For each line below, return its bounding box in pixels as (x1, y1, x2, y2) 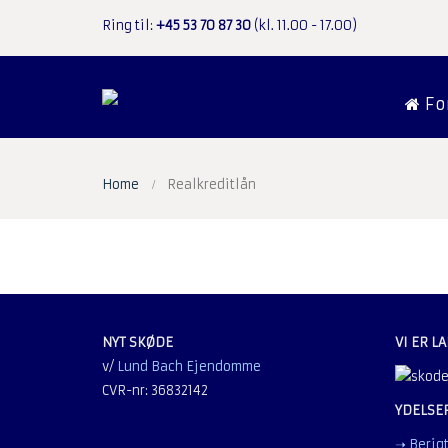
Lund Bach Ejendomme (117, 359, 261, 374)
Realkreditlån (167, 177, 256, 192)
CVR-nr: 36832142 (102, 383, 208, 398)
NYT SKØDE (102, 335, 173, 350)
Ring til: (102, 17, 156, 33)
